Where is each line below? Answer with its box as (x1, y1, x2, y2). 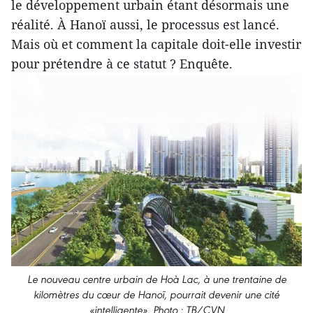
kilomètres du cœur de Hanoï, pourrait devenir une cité (34, 288, 279, 302)
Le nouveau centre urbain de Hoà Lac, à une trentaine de (27, 272, 286, 286)
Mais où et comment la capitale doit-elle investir (11, 36, 301, 52)
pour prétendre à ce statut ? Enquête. (11, 55, 233, 72)
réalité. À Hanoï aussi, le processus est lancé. (11, 16, 279, 33)
